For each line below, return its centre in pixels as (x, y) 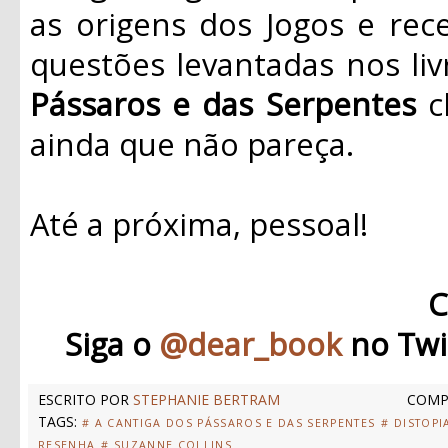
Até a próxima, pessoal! (199, 223)
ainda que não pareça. (192, 143)
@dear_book (250, 343)
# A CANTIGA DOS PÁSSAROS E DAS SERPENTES (229, 422)
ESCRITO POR (85, 399)
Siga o (112, 343)
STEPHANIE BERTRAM (206, 399)
